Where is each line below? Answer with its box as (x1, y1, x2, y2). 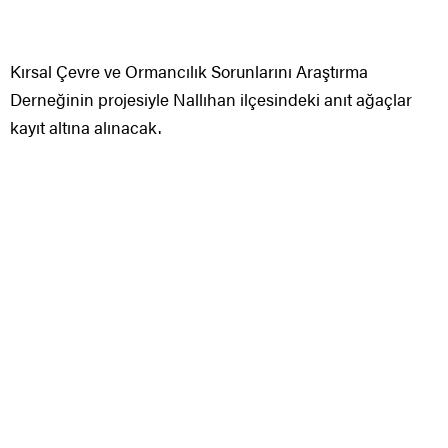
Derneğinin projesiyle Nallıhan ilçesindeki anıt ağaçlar (10, 86, 412, 111)
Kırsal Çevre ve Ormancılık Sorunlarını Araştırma (10, 58, 368, 83)
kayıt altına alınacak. (10, 114, 161, 139)
